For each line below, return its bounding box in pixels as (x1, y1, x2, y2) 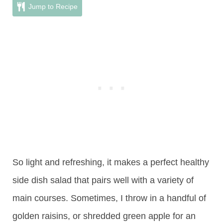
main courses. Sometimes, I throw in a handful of (12, 193, 206, 204)
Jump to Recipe (26, 2, 78, 11)
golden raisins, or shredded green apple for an (12, 211, 196, 222)
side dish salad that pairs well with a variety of (12, 175, 194, 186)
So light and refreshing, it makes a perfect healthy (12, 157, 209, 168)
